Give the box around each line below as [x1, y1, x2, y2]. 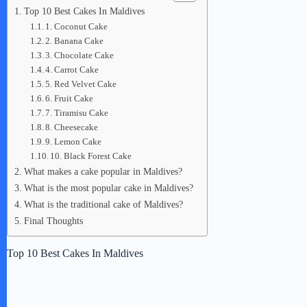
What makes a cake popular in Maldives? [23, 166, 182, 177]
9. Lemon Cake [45, 136, 102, 147]
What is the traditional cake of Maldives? [23, 199, 183, 210]
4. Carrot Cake [45, 64, 99, 75]
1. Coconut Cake [45, 21, 108, 32]
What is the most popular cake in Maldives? [23, 182, 193, 193]
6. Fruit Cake [45, 93, 94, 103]
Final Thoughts [23, 215, 83, 226]
